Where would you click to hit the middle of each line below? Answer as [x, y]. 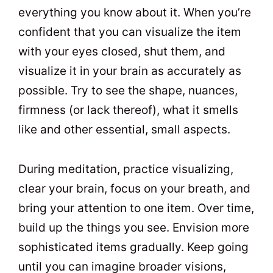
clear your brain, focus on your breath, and [134, 188]
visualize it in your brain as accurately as [130, 71]
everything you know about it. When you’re [135, 13]
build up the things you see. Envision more [134, 227]
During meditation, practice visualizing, [126, 169]
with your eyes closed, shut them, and [122, 52]
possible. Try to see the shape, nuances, [128, 91]
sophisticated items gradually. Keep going [133, 247]
